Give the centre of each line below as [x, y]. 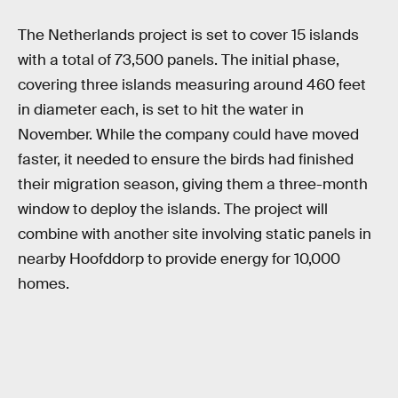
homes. [44, 284]
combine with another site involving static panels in [195, 235]
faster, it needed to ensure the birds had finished [186, 160]
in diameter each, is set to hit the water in [161, 110]
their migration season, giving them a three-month [193, 185]
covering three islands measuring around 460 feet [192, 85]
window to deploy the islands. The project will [173, 210]
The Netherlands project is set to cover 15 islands [188, 36]
